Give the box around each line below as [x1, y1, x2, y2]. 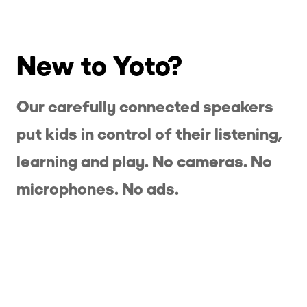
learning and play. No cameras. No [16, 151, 272, 171]
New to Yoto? [16, 49, 182, 82]
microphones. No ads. [16, 178, 179, 199]
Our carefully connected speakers [16, 96, 273, 116]
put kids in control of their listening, [16, 123, 282, 144]
